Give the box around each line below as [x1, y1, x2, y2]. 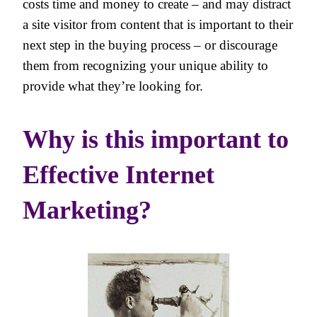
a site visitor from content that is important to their [23, 17, 293, 33]
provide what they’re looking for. [23, 79, 203, 94]
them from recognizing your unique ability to [23, 58, 268, 74]
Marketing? [23, 196, 151, 225]
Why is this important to [23, 125, 289, 154]
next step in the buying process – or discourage [23, 38, 277, 53]
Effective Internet [23, 161, 214, 190]
